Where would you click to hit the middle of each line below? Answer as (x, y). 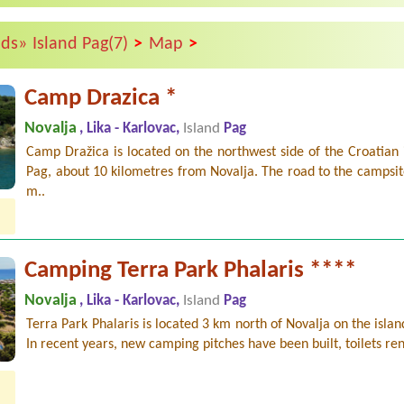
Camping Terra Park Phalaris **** (191, 271)
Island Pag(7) (83, 45)
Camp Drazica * (101, 98)
